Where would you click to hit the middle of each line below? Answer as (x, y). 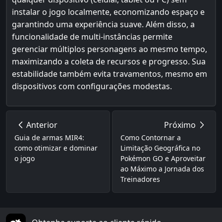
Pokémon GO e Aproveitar (163, 158)
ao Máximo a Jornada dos (163, 169)
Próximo (180, 125)
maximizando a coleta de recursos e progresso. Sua (109, 61)
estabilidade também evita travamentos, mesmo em (110, 74)
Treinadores (140, 179)
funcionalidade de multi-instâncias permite (92, 37)
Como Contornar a (151, 138)
